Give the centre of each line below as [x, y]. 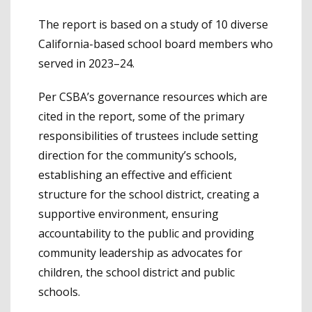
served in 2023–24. [86, 64]
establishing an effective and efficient [135, 175]
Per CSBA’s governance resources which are [153, 97]
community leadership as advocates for [140, 253]
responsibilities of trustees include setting [148, 136]
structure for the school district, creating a [149, 195]
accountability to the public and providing [146, 234]
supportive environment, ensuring [128, 214]
